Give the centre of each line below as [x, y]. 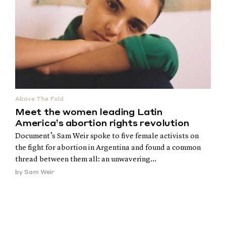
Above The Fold [40, 100]
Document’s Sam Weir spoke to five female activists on [107, 136]
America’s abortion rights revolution [102, 124]
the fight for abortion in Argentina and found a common [108, 148]
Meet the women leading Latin [89, 112]
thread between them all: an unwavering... [86, 160]
